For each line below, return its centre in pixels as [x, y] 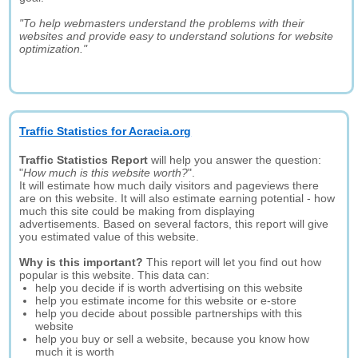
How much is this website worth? [106, 173]
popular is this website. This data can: [115, 275]
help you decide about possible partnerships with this [169, 313]
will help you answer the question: [235, 160]
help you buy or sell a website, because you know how [173, 339]
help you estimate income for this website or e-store [166, 300]
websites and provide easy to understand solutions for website [177, 36]
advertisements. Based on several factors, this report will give [174, 224]
